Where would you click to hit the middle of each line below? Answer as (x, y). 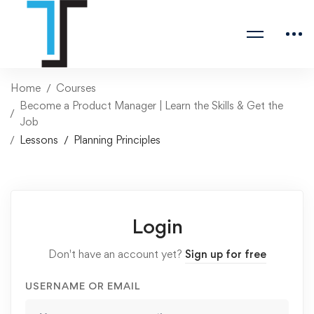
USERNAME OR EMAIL (83, 286)
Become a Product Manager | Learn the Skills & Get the (151, 105)
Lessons (39, 140)
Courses (76, 88)
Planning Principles (117, 140)
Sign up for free (225, 254)
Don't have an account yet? (116, 254)
